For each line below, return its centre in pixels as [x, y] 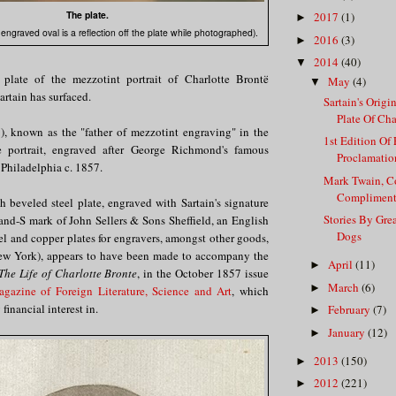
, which [251, 290]
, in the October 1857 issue [203, 273]
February [350, 310]
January [347, 332]
